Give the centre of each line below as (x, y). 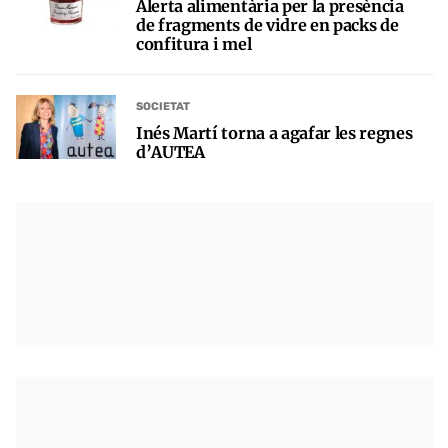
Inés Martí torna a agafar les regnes (274, 132)
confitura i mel (194, 43)
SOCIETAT (163, 107)
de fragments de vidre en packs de (267, 24)
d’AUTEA (170, 151)
